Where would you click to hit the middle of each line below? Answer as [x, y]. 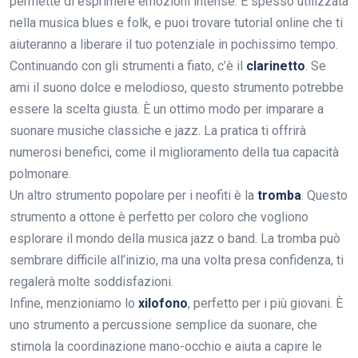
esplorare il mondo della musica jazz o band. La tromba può [175, 239]
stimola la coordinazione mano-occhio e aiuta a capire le [166, 347]
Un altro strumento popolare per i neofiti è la [133, 196]
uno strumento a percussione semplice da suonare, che [163, 325]
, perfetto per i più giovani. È [265, 304]
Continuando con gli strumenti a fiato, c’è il [128, 66]
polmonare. [40, 174]
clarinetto [276, 66]
